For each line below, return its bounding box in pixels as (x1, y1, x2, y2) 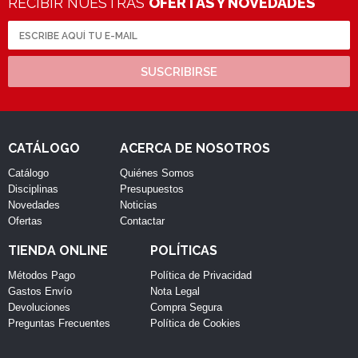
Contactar (120, 214, 165, 227)
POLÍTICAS (150, 242, 217, 258)
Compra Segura (150, 300, 222, 313)
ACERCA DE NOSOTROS (120, 140, 270, 156)
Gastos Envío (8, 284, 72, 297)
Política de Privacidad (150, 268, 252, 281)
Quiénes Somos (120, 166, 194, 179)
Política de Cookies (150, 316, 241, 329)
